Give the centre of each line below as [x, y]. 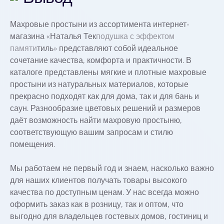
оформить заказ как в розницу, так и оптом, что [97, 204]
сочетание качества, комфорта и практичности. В [101, 60]
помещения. [32, 144]
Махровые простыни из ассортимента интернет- [100, 24]
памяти [23, 48]
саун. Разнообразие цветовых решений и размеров [105, 108]
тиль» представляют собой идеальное [107, 48]
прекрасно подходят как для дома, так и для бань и [104, 96]
